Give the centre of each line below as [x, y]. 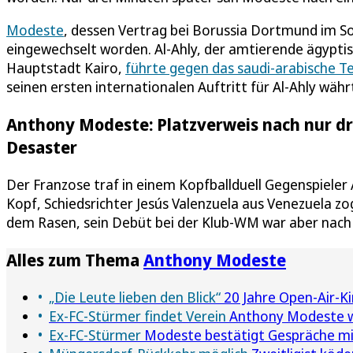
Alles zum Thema [75, 259]
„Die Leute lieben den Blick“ [135, 297]
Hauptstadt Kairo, [66, 67]
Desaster [42, 147]
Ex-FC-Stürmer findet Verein [137, 316]
